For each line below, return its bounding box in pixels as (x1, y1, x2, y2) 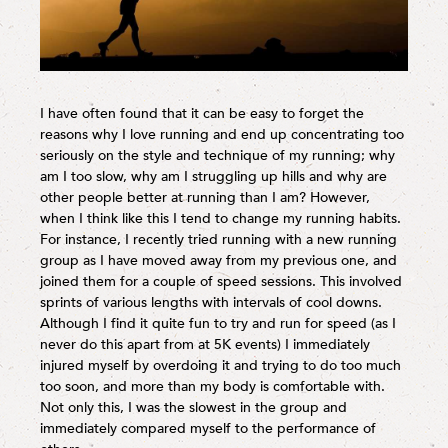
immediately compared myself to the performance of (40, 418, 376, 438)
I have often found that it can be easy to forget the (40, 103, 364, 123)
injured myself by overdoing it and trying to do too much (40, 355, 401, 375)
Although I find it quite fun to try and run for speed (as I (40, 313, 396, 333)
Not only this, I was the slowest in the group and (40, 397, 347, 417)
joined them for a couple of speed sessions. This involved (40, 271, 402, 291)
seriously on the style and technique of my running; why (40, 145, 395, 165)
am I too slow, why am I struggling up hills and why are (40, 166, 387, 186)
